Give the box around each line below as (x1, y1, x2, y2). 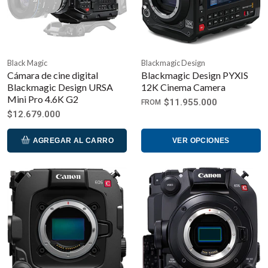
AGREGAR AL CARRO (31, 136, 114, 145)
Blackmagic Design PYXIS (141, 69, 248, 81)
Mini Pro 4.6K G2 (7, 93, 78, 105)
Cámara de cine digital (7, 69, 98, 81)
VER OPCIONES (172, 136, 230, 145)
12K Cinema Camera (141, 81, 226, 93)
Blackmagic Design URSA (7, 81, 113, 93)
